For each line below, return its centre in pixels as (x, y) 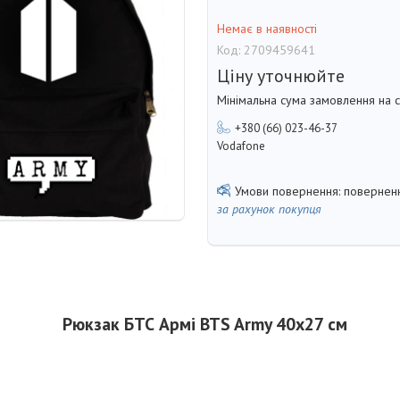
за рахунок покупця (269, 208)
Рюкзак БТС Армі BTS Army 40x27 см (204, 324)
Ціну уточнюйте (281, 75)
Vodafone (241, 146)
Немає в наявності (267, 29)
